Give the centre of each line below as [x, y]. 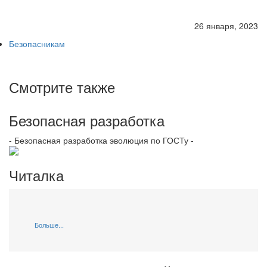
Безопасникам [37, 43]
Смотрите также [62, 86]
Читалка [36, 175]
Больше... [49, 224]
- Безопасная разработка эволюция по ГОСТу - [101, 140]
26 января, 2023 [226, 25]
